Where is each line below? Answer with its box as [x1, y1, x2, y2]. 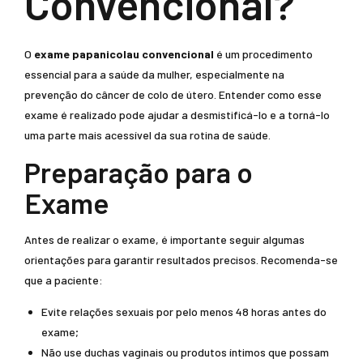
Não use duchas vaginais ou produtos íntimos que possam [41, 345, 329, 359]
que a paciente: [24, 273, 103, 287]
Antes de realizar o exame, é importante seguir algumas [24, 233, 305, 246]
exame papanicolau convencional [34, 47, 214, 61]
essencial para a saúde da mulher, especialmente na [24, 67, 284, 81]
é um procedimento [214, 47, 313, 61]
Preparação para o [24, 155, 253, 189]
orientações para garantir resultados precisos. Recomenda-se [24, 253, 338, 267]
